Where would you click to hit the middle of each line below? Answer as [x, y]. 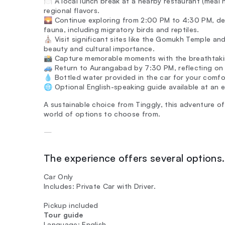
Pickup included [71, 205]
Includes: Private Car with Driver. [100, 186]
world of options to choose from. [102, 114]
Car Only [59, 177]
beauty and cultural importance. [99, 48]
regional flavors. [72, 10]
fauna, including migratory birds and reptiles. [122, 29]
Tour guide [64, 215]
